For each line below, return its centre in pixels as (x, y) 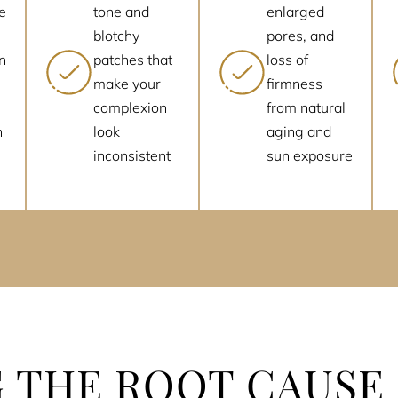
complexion (131, 108)
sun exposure (310, 156)
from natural (306, 108)
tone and (122, 12)
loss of (288, 60)
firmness (295, 84)
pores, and (301, 36)
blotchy (117, 36)
